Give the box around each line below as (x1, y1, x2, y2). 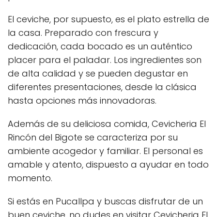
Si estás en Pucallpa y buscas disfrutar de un (8, 195, 203, 207)
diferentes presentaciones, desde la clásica (8, 80, 197, 93)
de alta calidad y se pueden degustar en (8, 67, 188, 79)
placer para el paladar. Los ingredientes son (8, 53, 201, 66)
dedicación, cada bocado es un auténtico (8, 40, 192, 52)
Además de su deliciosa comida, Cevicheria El (8, 117, 206, 130)
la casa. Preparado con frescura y (8, 26, 158, 39)
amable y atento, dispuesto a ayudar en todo (8, 158, 209, 170)
